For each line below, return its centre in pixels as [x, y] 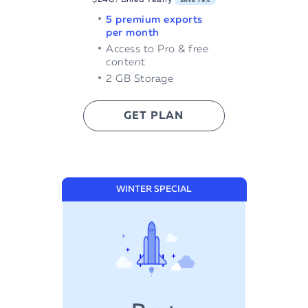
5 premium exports [154, 20]
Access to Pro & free [157, 49]
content [126, 63]
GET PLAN [154, 117]
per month [133, 33]
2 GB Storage [140, 79]
